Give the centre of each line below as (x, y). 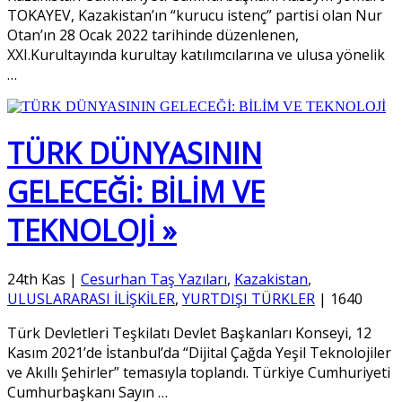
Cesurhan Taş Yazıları (154, 279)
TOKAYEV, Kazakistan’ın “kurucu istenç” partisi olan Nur (195, 15)
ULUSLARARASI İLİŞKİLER (91, 298)
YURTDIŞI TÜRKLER (249, 298)
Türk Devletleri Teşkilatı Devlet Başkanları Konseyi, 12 (189, 332)
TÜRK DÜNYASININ (135, 153)
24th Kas (36, 279)
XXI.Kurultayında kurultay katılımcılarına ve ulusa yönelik (196, 54)
